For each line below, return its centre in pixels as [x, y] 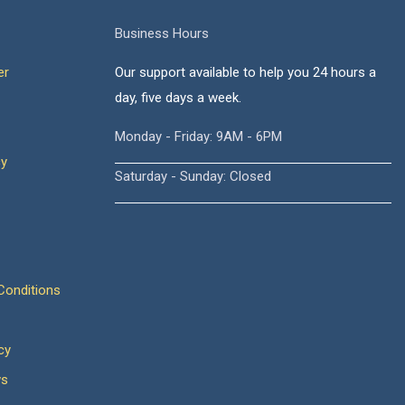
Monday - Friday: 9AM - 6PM [198, 137]
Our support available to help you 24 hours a [245, 72]
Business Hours [162, 33]
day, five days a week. [178, 98]
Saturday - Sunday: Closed [193, 176]
